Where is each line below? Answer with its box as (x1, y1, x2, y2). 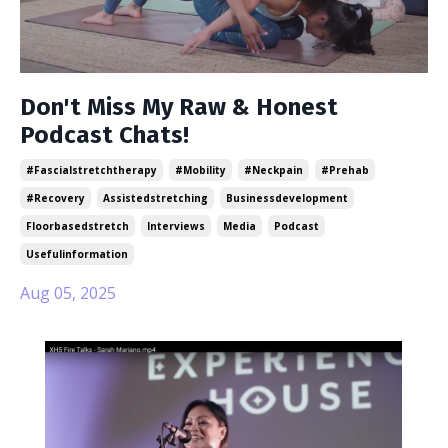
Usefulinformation (26, 247, 128, 262)
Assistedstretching (103, 191, 208, 206)
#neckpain (244, 163, 303, 178)
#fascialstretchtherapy (26, 163, 157, 178)
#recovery (26, 191, 85, 206)
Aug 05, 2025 (20, 282, 116, 305)
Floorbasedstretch (26, 219, 129, 234)
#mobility (175, 163, 226, 178)
